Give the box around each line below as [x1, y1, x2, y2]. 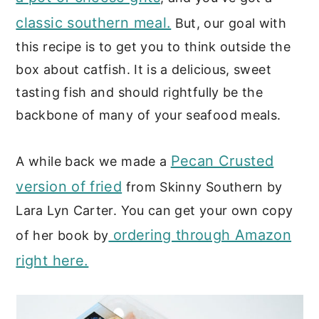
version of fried [16, 177, 122, 195]
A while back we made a [16, 153, 171, 169]
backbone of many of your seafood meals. [16, 107, 281, 122]
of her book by [16, 227, 109, 243]
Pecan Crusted [170, 152, 274, 169]
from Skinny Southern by [122, 179, 283, 194]
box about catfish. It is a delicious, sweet [16, 61, 271, 77]
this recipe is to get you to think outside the [16, 38, 291, 54]
